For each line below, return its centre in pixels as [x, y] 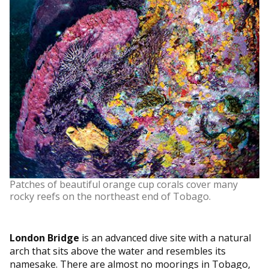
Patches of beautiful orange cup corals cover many [124, 184]
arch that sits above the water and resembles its [118, 251]
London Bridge [44, 237]
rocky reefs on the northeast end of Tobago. [110, 196]
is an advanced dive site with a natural [165, 237]
